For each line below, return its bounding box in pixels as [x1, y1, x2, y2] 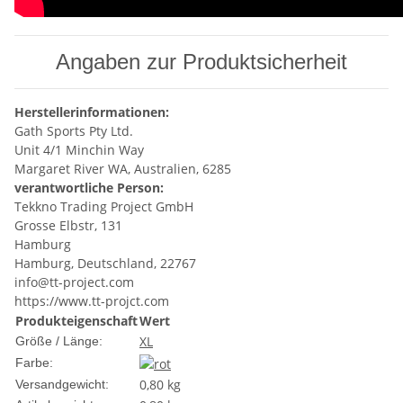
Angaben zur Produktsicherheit [56, 49, 347, 75]
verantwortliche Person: [14, 179, 164, 197]
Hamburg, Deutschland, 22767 [14, 255, 196, 273]
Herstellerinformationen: [14, 103, 169, 121]
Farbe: [15, 355, 53, 371]
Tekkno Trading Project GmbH [14, 198, 193, 216]
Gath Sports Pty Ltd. [14, 122, 133, 140]
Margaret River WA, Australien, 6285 [14, 160, 231, 178]
